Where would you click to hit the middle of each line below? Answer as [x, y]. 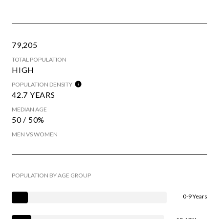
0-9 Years [195, 196]
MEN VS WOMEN [35, 134]
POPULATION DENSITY [42, 84]
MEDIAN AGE [29, 109]
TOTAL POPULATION [39, 59]
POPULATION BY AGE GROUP [51, 175]
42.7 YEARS [33, 94]
